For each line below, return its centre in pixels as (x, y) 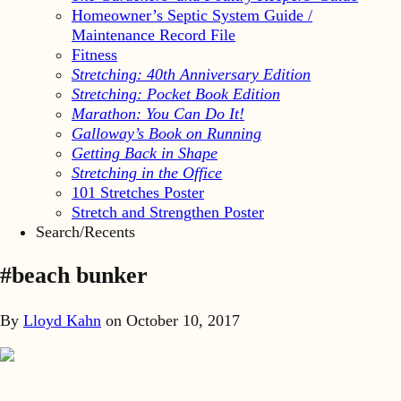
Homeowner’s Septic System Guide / (192, 15)
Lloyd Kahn (62, 321)
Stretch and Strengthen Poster (168, 212)
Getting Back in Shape (145, 153)
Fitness (94, 54)
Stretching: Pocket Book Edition (176, 94)
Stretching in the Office (147, 172)
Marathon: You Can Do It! (158, 113)
